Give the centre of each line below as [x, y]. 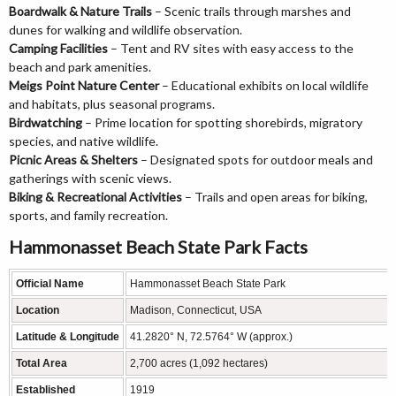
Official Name [50, 284]
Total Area [42, 364]
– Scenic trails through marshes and [251, 11]
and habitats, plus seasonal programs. [112, 104]
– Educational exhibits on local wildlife [264, 86]
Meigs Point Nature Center [84, 86]
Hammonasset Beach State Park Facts [158, 247]
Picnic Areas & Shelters [73, 160]
